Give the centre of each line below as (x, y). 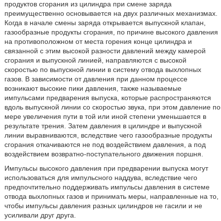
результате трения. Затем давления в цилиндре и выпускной (103, 126)
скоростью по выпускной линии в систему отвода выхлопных (103, 70)
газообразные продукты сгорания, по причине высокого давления (111, 32)
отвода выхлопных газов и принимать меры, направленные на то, (111, 196)
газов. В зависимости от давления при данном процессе (96, 79)
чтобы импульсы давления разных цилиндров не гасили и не (103, 206)
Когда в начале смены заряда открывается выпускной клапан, (105, 23)
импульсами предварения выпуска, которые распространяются (108, 98)
